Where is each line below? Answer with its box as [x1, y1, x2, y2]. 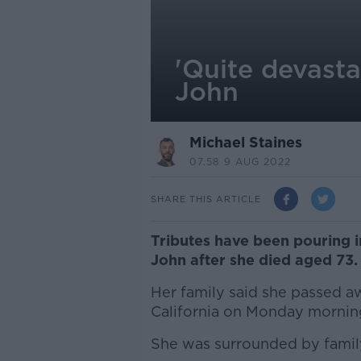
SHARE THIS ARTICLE [150, 193, 261, 205]
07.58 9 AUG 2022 [189, 156, 291, 168]
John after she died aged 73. [150, 251, 358, 268]
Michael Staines [189, 134, 302, 151]
